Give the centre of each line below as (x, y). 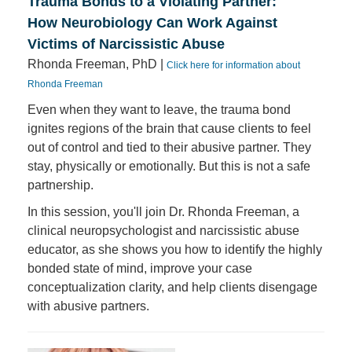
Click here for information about (233, 65)
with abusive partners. (88, 306)
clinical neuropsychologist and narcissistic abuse (163, 231)
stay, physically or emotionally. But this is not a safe (169, 166)
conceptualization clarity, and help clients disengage (172, 287)
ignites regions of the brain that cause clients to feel (169, 128)
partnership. (60, 185)
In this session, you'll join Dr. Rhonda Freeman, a (163, 212)
